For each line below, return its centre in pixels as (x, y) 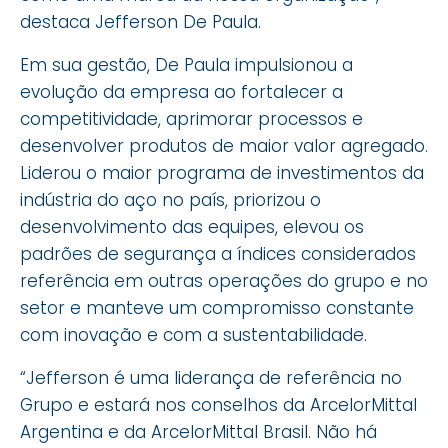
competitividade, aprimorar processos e (191, 118)
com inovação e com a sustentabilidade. (193, 334)
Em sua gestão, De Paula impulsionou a (186, 64)
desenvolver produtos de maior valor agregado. (224, 145)
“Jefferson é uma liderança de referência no (211, 377)
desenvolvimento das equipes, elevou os (192, 226)
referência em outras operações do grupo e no (224, 280)
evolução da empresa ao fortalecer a (181, 91)
